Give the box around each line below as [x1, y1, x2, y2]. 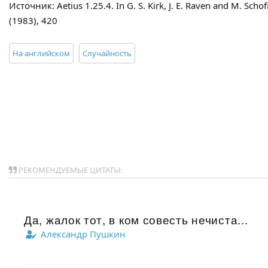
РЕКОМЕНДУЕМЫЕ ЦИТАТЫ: [17, 165, 122, 175]
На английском [13, 48, 70, 59]
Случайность [83, 48, 132, 59]
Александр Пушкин [38, 228, 126, 240]
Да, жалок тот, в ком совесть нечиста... [24, 211, 248, 227]
